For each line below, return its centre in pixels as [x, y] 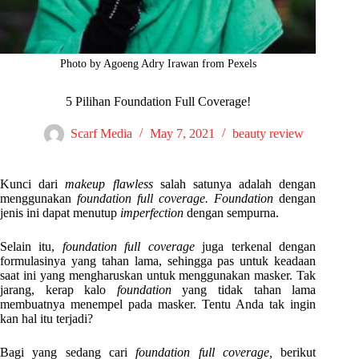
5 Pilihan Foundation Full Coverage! [158, 102]
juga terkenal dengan [259, 247]
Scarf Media [102, 134]
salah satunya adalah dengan [238, 184]
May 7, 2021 [183, 134]
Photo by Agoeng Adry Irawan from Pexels [158, 64]
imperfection [153, 213]
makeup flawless [113, 184]
